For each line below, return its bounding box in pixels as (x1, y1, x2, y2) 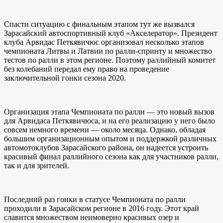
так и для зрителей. (4, 161, 71, 170)
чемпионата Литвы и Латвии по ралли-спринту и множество (4, 47, 212, 56)
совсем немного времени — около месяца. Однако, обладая (4, 125, 206, 134)
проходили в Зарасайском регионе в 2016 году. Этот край (4, 204, 199, 213)
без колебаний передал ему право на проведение (4, 65, 169, 74)
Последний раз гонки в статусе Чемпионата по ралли (4, 195, 186, 204)
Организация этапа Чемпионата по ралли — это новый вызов (4, 108, 215, 116)
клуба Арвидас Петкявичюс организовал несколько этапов (4, 38, 204, 47)
